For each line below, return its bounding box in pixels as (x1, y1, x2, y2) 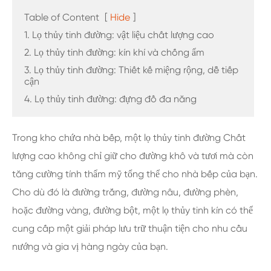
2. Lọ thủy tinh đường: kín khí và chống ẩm (24, 47, 204, 58)
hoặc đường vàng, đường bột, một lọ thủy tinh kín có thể (12, 204, 253, 216)
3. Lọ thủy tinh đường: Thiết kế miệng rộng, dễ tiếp (24, 64, 238, 76)
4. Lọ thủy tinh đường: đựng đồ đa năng (24, 93, 197, 105)
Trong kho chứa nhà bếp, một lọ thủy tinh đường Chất (12, 132, 246, 143)
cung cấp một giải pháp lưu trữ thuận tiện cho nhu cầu (12, 223, 247, 234)
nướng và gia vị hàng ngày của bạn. (12, 241, 168, 252)
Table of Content (24, 11, 99, 23)
